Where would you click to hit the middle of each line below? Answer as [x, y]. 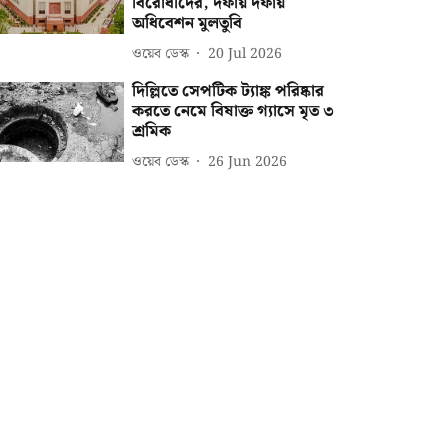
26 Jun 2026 [248, 161]
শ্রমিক [152, 131]
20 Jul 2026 [245, 53]
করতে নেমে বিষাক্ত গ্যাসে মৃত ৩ [233, 111]
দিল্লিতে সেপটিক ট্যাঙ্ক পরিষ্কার [228, 91]
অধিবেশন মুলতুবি [187, 23]
